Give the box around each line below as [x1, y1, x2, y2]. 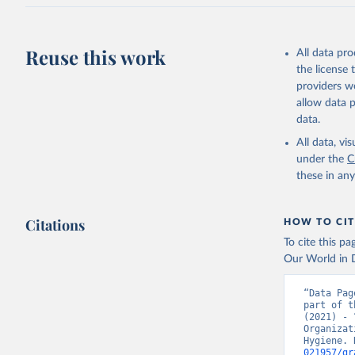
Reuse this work [25, 44, 166, 70]
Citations [25, 216, 86, 235]
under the [296, 154, 345, 165]
